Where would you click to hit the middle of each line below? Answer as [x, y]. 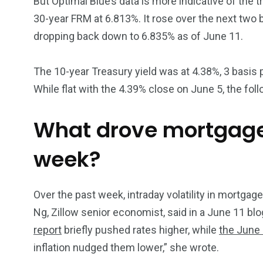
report [48, 230]
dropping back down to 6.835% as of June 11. [138, 36]
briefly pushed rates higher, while [140, 230]
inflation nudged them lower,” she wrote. [126, 248]
